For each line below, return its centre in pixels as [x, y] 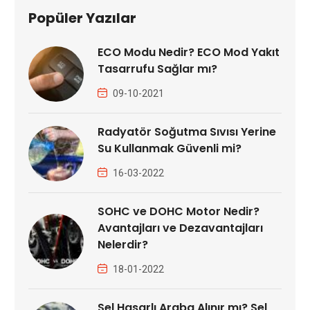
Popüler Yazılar [82, 18]
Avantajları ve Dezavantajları [180, 228]
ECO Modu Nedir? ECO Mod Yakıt [188, 52]
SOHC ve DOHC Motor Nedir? [178, 211]
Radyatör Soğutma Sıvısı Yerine [186, 131]
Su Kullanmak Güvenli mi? [169, 148]
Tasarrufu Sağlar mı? [157, 69]
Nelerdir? [122, 244]
